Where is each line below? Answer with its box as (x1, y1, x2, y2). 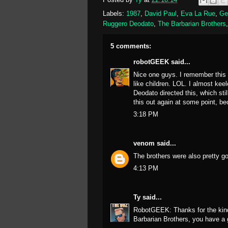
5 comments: (110, 42, 151, 50)
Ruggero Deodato (103, 20, 154, 27)
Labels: (103, 10, 126, 17)
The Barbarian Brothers (158, 20, 226, 27)
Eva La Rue (181, 10, 215, 17)
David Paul (145, 10, 177, 17)
